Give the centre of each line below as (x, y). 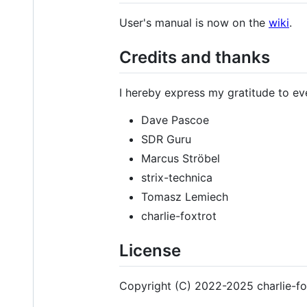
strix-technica (177, 178)
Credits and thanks (195, 57)
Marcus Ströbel (181, 159)
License (150, 251)
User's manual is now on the (194, 22)
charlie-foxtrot (179, 216)
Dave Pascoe (175, 120)
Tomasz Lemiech (185, 197)
